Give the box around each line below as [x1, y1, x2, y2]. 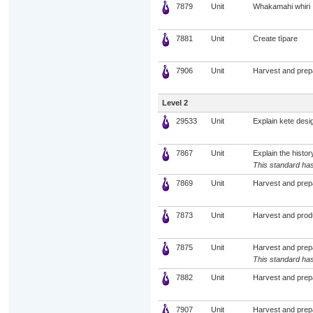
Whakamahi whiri [252, 2, 310, 10]
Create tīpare [252, 34, 298, 43]
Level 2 [161, 99, 188, 107]
